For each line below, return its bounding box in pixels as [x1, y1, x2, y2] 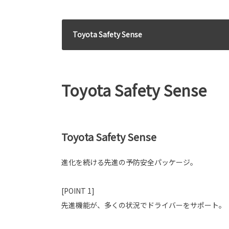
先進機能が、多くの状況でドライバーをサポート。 [61, 200, 226, 210]
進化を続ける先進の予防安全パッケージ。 [61, 157, 197, 167]
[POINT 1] [61, 186, 95, 196]
